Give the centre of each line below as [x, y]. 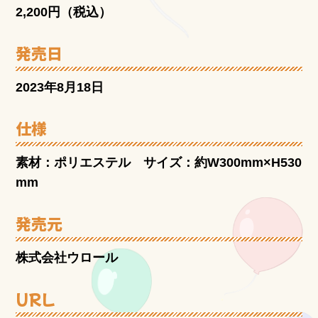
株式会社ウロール [67, 257]
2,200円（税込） [64, 12]
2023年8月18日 [60, 87]
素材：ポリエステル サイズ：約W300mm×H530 [159, 162]
